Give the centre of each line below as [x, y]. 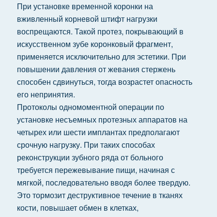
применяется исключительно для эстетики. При [101, 56]
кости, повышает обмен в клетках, [77, 208]
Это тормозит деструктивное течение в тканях [100, 195]
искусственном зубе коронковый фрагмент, [95, 44]
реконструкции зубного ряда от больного [90, 157]
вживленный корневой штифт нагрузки [87, 19]
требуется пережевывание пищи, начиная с [96, 170]
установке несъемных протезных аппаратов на [102, 119]
